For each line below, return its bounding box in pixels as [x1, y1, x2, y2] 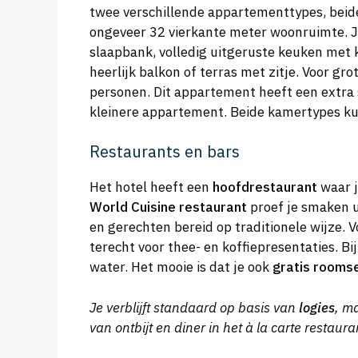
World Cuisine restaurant [89, 198, 247, 217]
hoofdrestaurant [213, 178, 317, 197]
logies [299, 298, 335, 316]
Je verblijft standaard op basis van [89, 298, 299, 316]
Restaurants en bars [89, 141, 240, 163]
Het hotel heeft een [89, 178, 213, 197]
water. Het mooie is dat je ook [89, 258, 272, 276]
